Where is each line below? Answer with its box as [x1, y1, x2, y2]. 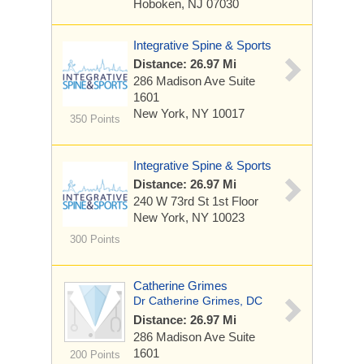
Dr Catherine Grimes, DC [133, 294, 262, 307]
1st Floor [212, 194, 258, 208]
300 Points [69, 233, 120, 245]
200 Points [69, 349, 120, 361]
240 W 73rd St [133, 194, 212, 208]
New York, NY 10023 [133, 210, 245, 224]
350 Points [69, 113, 120, 125]
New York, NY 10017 [133, 106, 245, 120]
